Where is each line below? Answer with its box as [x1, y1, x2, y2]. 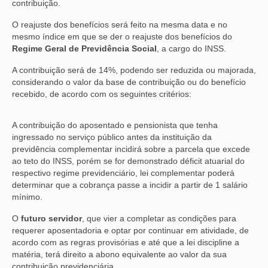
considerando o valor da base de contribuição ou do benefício [12, 77, 246, 87]
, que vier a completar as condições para [82, 213, 236, 223]
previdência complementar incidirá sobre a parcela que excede [12, 144, 250, 154]
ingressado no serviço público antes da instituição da [12, 132, 212, 142]
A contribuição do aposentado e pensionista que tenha [12, 120, 218, 130]
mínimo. [12, 191, 42, 202]
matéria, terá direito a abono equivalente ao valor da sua [12, 249, 227, 259]
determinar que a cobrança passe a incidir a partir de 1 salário [12, 179, 248, 190]
